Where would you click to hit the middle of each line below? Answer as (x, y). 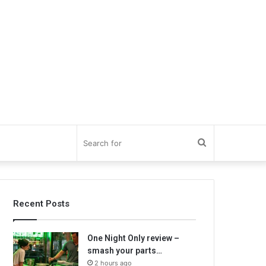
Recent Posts (42, 204)
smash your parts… (125, 251)
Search (221, 143)
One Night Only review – (134, 238)
